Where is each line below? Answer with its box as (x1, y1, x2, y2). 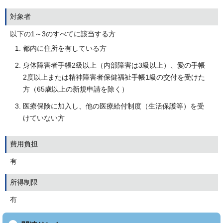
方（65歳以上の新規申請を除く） (23, 85, 128, 93)
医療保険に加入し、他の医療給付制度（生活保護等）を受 (23, 102, 204, 110)
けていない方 (23, 114, 65, 122)
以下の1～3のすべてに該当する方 (10, 30, 115, 38)
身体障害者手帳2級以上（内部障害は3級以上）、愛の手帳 (23, 61, 205, 69)
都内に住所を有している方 (23, 44, 107, 52)
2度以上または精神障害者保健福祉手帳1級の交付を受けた (23, 73, 205, 81)
